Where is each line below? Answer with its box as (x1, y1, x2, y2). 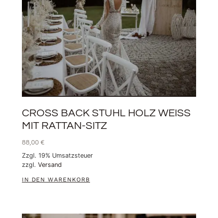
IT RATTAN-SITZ (21, 120, 101, 131)
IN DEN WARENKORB (21, 176, 90, 183)
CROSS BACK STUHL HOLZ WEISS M (21, 107, 191, 119)
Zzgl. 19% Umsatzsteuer (21, 151, 93, 159)
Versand (37, 161, 62, 168)
